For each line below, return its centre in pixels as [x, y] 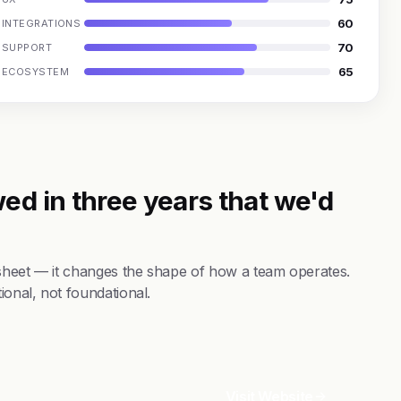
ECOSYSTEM [35, 71]
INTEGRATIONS [42, 23]
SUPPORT [27, 47]
